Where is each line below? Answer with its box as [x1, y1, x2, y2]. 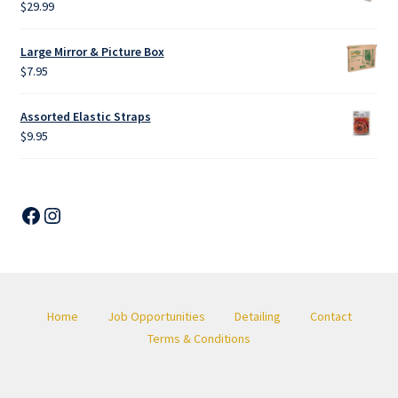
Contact [309, 307, 352, 324]
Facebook [19, 200, 107, 228]
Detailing [234, 307, 281, 324]
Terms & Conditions [147, 330, 251, 346]
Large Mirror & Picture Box [20, 44, 164, 60]
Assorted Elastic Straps [20, 108, 151, 125]
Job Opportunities [107, 307, 205, 324]
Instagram [40, 200, 134, 228]
